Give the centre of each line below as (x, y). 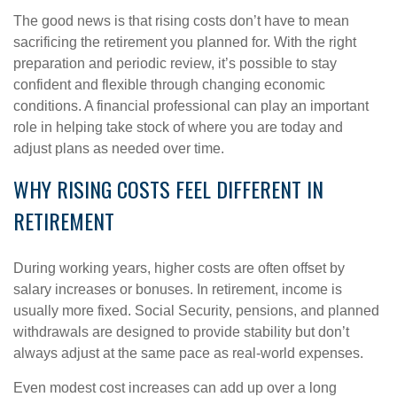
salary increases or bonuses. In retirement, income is (178, 289)
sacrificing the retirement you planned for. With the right (185, 42)
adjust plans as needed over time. (121, 148)
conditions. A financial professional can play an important (191, 106)
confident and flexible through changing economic (169, 85)
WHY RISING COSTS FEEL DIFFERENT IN (168, 189)
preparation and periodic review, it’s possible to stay (175, 63)
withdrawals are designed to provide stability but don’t (181, 332)
